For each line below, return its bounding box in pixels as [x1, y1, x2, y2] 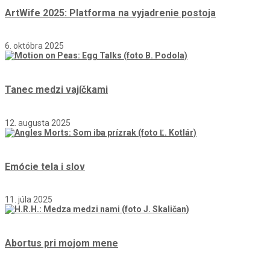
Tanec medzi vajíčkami [5, 84, 108, 96]
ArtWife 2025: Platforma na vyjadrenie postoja [5, 7, 216, 19]
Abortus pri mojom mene [5, 237, 118, 250]
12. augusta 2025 [5, 118, 71, 128]
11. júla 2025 [5, 195, 52, 205]
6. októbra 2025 [5, 41, 64, 51]
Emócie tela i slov [5, 160, 85, 172]
